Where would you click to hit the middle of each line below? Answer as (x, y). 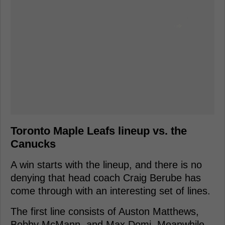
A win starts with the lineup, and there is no (106, 164)
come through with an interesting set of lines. (110, 191)
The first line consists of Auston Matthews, (105, 211)
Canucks (33, 144)
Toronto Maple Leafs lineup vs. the (99, 131)
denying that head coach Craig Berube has (106, 178)
